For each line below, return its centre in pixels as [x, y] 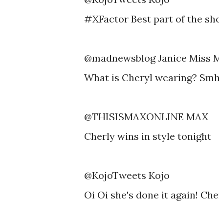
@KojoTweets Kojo [127, 175]
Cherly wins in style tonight [148, 136]
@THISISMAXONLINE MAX [146, 117]
